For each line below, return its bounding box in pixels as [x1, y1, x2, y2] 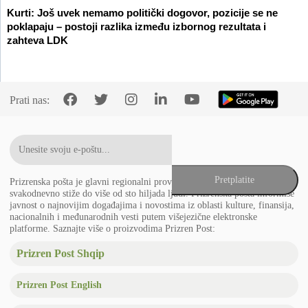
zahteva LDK [7, 35, 68, 47]
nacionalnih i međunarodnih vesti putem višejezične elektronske [10, 210, 258, 222]
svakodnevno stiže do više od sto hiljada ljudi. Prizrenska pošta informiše [10, 187, 295, 199]
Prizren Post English [16, 279, 102, 290]
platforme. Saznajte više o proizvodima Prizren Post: [10, 222, 216, 234]
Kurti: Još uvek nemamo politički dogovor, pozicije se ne [7, 8, 278, 19]
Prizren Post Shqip [16, 247, 105, 259]
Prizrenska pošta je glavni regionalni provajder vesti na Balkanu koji [10, 175, 276, 187]
